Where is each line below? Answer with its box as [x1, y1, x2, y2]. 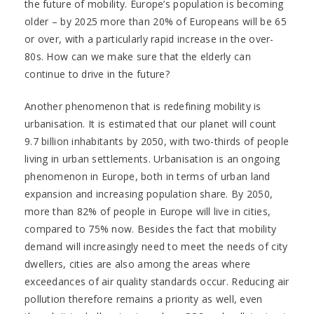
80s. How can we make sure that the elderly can [25, 50, 251, 63]
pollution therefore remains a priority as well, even [25, 292, 263, 306]
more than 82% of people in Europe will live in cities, [25, 205, 271, 218]
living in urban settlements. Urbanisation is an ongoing [25, 152, 280, 165]
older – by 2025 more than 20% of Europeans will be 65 [25, 15, 287, 28]
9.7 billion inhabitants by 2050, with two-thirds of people [25, 135, 289, 148]
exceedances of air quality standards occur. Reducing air [25, 275, 289, 288]
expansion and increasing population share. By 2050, [25, 187, 273, 200]
